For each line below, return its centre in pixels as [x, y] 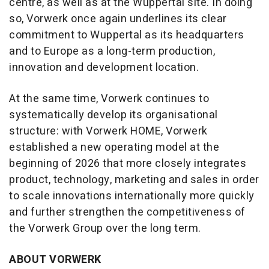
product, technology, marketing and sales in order [134, 180]
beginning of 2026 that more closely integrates [128, 164]
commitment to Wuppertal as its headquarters [127, 35]
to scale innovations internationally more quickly [132, 196]
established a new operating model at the [114, 148]
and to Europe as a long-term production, [112, 52]
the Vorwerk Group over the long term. [105, 229]
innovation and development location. [104, 68]
